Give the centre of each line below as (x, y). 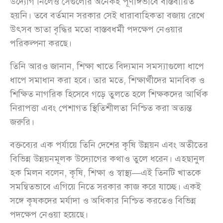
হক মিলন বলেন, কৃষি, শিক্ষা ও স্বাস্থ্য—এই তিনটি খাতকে (106, 173)
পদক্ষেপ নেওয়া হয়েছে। (49, 215)
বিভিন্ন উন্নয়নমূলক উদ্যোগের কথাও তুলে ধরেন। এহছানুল (107, 159)
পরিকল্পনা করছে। (41, 44)
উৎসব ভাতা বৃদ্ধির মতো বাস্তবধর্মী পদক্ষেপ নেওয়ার (96, 30)
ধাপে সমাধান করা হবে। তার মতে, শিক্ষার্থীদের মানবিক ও (107, 80)
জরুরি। (22, 122)
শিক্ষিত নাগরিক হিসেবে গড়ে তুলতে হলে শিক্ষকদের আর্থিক (109, 94)
